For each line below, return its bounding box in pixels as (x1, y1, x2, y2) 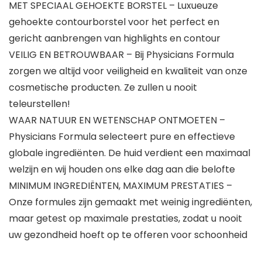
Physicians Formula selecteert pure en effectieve (9, 130, 235, 144)
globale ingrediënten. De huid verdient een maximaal (9, 146, 250, 160)
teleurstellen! (9, 97, 70, 111)
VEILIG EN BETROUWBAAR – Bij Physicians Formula (9, 48, 234, 62)
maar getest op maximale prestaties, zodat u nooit (9, 212, 242, 226)
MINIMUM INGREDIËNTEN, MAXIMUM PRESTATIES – (9, 179, 232, 193)
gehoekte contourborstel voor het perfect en (9, 15, 219, 29)
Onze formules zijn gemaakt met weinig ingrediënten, (9, 195, 252, 209)
